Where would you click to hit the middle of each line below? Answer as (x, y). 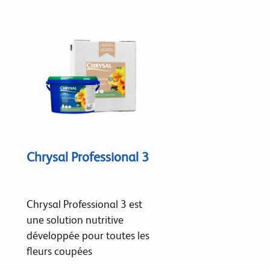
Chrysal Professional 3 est (84, 204)
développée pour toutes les (88, 235)
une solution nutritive (75, 219)
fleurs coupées (59, 251)
